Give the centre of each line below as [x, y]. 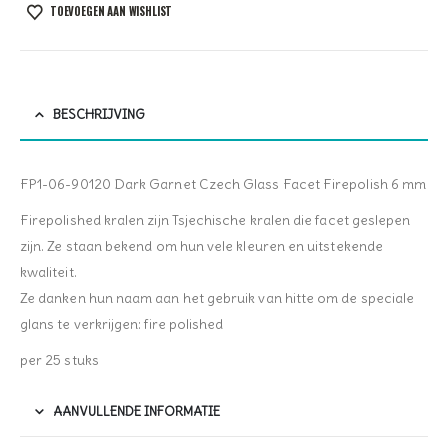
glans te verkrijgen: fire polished [122, 324]
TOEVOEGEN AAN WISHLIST [111, 11]
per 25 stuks [59, 360]
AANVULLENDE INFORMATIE [136, 412]
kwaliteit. [48, 272]
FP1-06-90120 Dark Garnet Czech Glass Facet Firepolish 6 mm [223, 184]
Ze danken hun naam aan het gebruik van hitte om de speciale [217, 298]
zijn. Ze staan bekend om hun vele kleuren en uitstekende [201, 246]
